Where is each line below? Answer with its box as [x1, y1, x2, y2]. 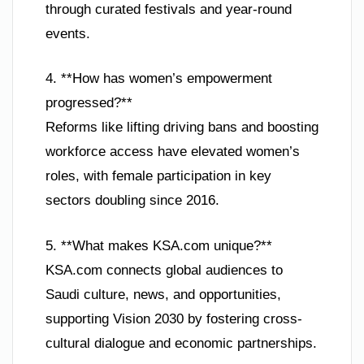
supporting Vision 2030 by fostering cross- [45, 310, 302, 327]
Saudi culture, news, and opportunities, [45, 286, 281, 302]
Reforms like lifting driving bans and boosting [45, 119, 318, 135]
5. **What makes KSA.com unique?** [45, 237, 272, 253]
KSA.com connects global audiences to [45, 262, 283, 278]
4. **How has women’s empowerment [45, 71, 272, 86]
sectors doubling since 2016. [45, 193, 219, 208]
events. [45, 25, 90, 41]
